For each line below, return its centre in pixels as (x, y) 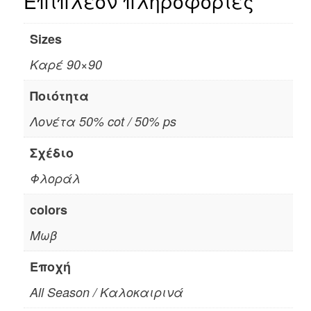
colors (48, 210)
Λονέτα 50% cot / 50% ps (103, 121)
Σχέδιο (51, 153)
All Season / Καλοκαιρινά (106, 292)
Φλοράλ (55, 178)
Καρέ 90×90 (66, 65)
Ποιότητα (59, 96)
